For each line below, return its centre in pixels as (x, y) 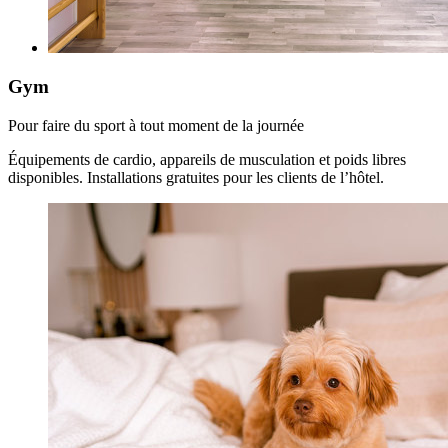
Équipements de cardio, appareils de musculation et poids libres (207, 159)
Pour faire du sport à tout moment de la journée (156, 125)
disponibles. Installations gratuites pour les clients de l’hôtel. (196, 177)
